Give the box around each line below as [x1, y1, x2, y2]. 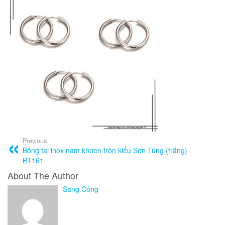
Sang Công [63, 184, 98, 194]
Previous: [23, 136, 49, 146]
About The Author [8, 169, 78, 182]
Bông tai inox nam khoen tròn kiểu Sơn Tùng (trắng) [23, 145, 187, 156]
